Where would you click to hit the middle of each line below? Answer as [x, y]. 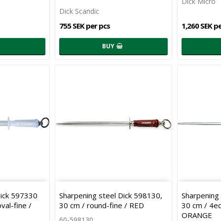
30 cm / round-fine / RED [101, 205]
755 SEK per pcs [84, 25]
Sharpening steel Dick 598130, [110, 196]
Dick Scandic [79, 11]
